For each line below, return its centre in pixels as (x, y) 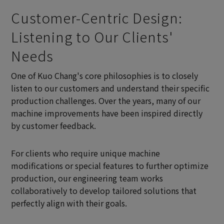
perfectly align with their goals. (69, 203)
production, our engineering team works (87, 178)
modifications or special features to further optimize (110, 166)
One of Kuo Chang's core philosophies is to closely (105, 76)
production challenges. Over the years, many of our (106, 101)
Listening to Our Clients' (92, 36)
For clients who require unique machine (86, 153)
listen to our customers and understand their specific (110, 88)
